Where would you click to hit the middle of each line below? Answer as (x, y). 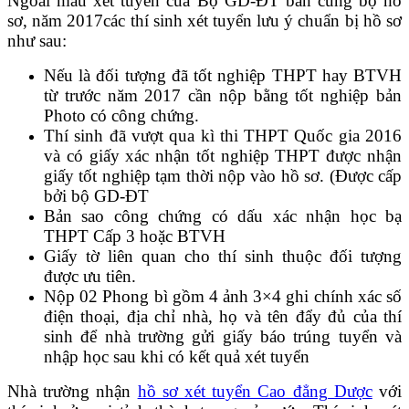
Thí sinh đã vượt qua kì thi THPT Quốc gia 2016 (223, 136)
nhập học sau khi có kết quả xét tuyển (177, 357)
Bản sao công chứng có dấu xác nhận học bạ (223, 216)
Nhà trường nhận (73, 391)
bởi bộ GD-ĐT (96, 196)
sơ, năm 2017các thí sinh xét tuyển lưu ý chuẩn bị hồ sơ (204, 21)
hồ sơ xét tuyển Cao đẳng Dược (255, 391)
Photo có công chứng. (121, 115)
